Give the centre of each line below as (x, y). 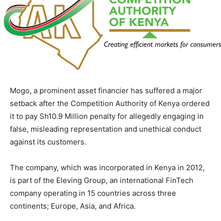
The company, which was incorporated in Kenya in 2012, (107, 167)
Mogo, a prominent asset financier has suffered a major (106, 90)
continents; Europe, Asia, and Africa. (73, 206)
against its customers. (48, 142)
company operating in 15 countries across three (93, 193)
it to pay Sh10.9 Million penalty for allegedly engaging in (107, 116)
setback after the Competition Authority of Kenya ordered (110, 103)
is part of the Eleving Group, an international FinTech (102, 180)
